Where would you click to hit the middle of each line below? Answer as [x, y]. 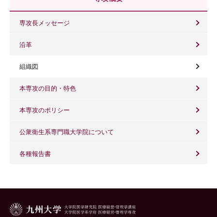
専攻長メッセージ [45, 23]
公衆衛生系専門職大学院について [67, 132]
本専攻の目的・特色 [48, 88]
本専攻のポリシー [45, 110]
